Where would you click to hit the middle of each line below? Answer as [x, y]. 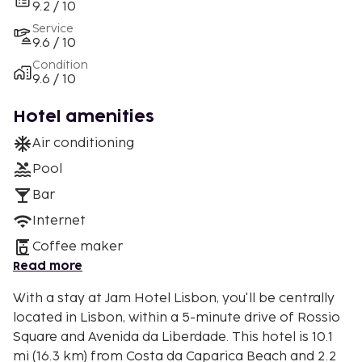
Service [53, 28]
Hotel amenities [84, 117]
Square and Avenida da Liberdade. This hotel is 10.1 [122, 337]
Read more [48, 266]
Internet [59, 221]
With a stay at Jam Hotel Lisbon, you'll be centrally [174, 298]
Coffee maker [78, 246]
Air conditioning [83, 143]
